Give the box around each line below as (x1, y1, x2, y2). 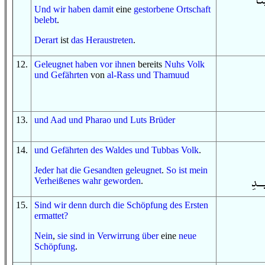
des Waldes (91, 145, 132, 155)
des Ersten (170, 200, 208, 210)
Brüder (149, 115, 175, 125)
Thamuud (153, 70, 189, 80)
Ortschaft (176, 4, 211, 14)
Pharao (85, 115, 111, 125)
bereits (135, 59, 164, 69)
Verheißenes (34, 176, 80, 186)
